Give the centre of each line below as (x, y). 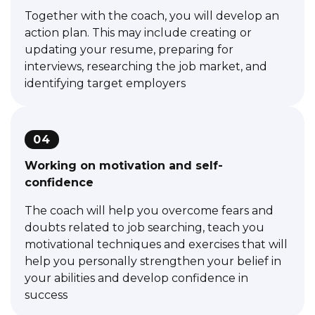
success (46, 295)
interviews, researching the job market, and (146, 66)
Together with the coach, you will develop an (152, 15)
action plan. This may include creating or (138, 32)
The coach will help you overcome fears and (149, 210)
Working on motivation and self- (124, 165)
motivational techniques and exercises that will (156, 244)
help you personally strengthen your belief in (153, 261)
